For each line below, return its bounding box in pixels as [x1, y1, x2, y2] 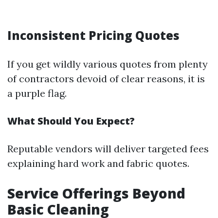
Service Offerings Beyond [7, 184, 185, 202]
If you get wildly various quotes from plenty [7, 58, 208, 70]
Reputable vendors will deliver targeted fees [7, 143, 209, 155]
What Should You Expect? [7, 114, 135, 127]
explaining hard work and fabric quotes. [7, 157, 189, 169]
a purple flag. [7, 87, 67, 99]
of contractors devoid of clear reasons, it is [7, 73, 205, 85]
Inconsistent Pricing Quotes [7, 27, 180, 43]
